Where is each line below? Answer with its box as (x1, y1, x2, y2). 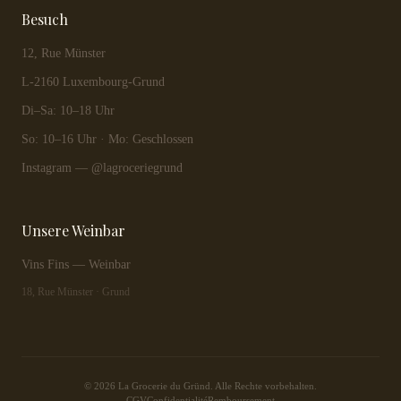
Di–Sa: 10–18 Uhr (21, 104, 115, 117)
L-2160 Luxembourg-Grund (21, 75, 165, 89)
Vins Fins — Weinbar (21, 258, 131, 271)
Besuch (21, 10, 68, 29)
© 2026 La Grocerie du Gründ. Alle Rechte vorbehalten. (84, 380, 317, 391)
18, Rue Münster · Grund (21, 286, 130, 298)
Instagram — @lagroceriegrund (21, 161, 183, 175)
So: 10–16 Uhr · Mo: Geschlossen (21, 132, 193, 146)
